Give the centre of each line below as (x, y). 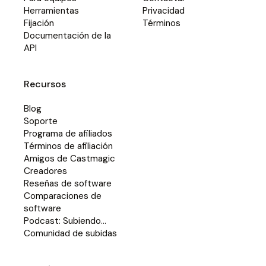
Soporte (41, 121)
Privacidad (164, 10)
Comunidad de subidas (70, 233)
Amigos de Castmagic (69, 158)
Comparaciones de (63, 196)
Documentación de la (67, 35)
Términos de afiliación (68, 146)
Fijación (39, 23)
